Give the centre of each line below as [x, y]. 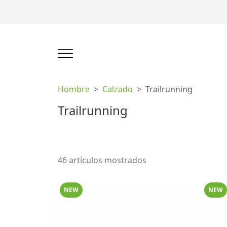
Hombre [74, 89]
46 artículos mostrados [102, 160]
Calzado [118, 89]
